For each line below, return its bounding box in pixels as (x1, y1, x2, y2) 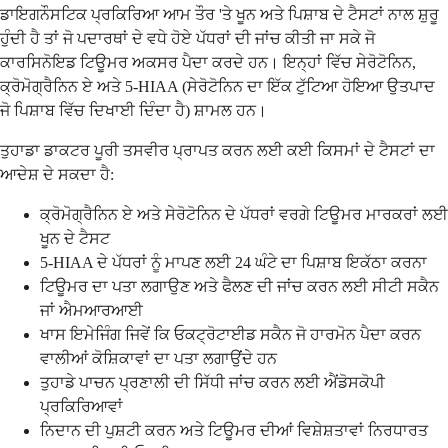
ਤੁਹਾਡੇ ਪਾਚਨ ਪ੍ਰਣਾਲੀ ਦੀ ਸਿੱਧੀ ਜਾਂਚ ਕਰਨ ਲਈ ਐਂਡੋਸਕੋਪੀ (40, 373, 385, 391)
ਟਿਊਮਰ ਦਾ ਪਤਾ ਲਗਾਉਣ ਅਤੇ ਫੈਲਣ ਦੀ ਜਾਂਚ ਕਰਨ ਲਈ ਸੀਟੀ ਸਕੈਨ (40, 277, 439, 295)
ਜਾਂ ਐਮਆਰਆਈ (40, 301, 143, 319)
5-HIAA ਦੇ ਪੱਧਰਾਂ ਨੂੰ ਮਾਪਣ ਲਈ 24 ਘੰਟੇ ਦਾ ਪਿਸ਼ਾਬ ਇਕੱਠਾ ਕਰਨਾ (40, 253, 427, 271)
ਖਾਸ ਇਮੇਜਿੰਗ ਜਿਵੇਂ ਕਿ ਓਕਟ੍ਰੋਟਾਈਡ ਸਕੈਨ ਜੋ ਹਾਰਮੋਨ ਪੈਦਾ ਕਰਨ (40, 325, 421, 343)
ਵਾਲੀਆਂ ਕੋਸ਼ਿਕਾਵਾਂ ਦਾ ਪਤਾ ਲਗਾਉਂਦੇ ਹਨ (40, 349, 277, 367)
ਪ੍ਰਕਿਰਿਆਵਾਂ (40, 397, 123, 415)
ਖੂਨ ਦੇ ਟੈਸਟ (40, 229, 110, 247)
